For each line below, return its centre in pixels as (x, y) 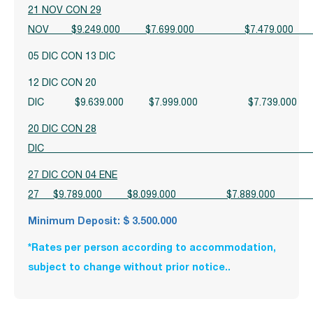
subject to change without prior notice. (128, 268)
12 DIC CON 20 (62, 83)
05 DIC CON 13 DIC (74, 57)
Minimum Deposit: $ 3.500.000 (102, 222)
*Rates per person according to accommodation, (152, 248)
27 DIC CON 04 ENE (73, 176)
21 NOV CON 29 (65, 11)
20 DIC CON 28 (62, 130)
